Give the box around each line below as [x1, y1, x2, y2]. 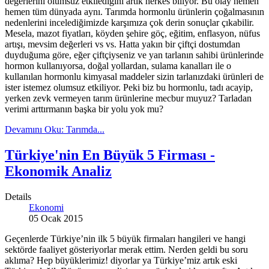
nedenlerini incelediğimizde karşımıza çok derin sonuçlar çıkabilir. [5, 17, 254, 28]
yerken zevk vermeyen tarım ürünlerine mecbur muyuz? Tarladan [5, 93, 252, 104]
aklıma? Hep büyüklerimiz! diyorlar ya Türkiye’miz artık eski [5, 255, 237, 265]
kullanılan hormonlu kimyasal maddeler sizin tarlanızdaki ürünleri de [5, 71, 264, 82]
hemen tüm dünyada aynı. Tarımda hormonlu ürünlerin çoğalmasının [5, 7, 264, 17]
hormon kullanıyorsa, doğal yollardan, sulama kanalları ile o [5, 61, 231, 71]
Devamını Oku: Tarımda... [5, 124, 104, 135]
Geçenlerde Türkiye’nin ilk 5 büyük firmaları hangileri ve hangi [5, 233, 246, 244]
